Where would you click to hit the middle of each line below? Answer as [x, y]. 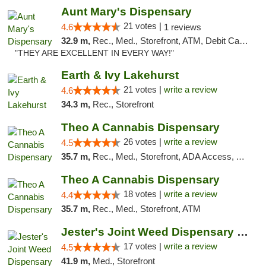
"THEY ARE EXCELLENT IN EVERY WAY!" [94, 53]
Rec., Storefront [123, 104]
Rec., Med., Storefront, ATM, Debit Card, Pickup [166, 41]
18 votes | [143, 194]
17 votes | [143, 246]
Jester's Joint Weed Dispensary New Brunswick [242, 232]
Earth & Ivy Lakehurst [120, 75]
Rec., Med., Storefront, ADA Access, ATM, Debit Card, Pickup [164, 156]
